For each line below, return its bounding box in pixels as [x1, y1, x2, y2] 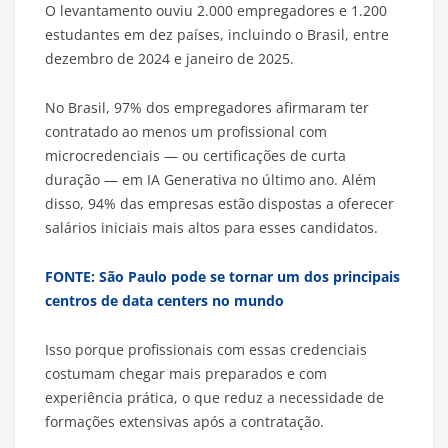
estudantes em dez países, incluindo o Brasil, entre [45, 25, 389, 45]
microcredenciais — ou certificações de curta [45, 146, 346, 166]
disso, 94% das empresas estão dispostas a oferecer [45, 194, 394, 214]
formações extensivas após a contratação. [45, 412, 324, 432]
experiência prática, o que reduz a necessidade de [45, 388, 384, 408]
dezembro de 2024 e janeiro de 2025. [45, 49, 294, 69]
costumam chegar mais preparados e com [45, 364, 327, 384]
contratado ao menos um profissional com [45, 122, 327, 142]
